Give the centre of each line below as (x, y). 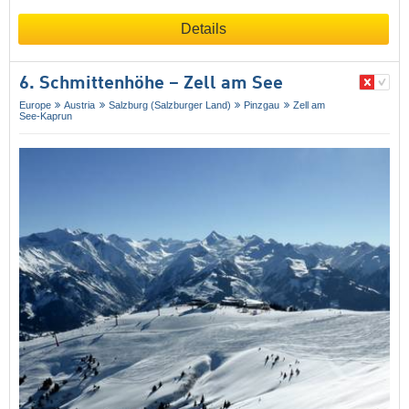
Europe (35, 105)
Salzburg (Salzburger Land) (169, 105)
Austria (80, 105)
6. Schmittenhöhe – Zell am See (151, 84)
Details (204, 29)
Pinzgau (262, 105)
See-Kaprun (46, 116)
